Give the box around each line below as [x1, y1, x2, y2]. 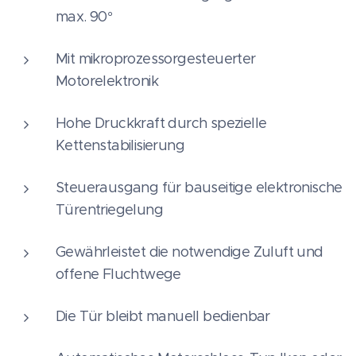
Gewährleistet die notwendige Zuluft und [56, 242, 323, 261]
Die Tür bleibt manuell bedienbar [56, 307, 270, 325]
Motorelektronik [56, 72, 159, 90]
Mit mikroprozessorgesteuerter [56, 49, 256, 68]
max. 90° [56, 7, 113, 25]
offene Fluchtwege [56, 265, 181, 283]
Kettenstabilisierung [56, 136, 184, 154]
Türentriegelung [56, 200, 164, 219]
